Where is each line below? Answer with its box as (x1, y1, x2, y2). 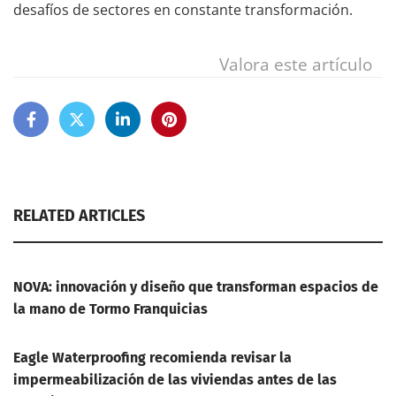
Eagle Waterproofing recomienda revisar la (13, 349, 292, 367)
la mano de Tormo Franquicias (13, 301, 208, 318)
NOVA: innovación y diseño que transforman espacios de (13, 278, 378, 296)
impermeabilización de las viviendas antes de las (13, 371, 337, 389)
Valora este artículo (219, 52, 372, 77)
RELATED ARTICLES (13, 206, 145, 226)
